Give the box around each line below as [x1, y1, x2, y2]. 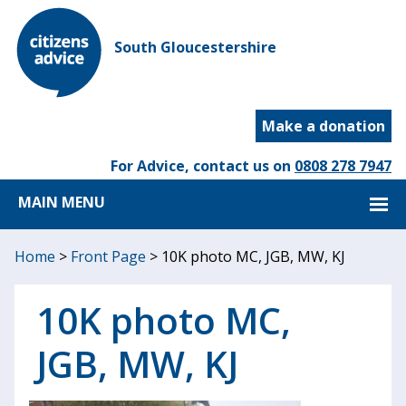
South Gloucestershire [114, 37, 276, 57]
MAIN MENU [18, 192, 105, 212]
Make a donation [262, 116, 385, 136]
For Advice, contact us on [111, 156, 295, 176]
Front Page [71, 246, 146, 266]
